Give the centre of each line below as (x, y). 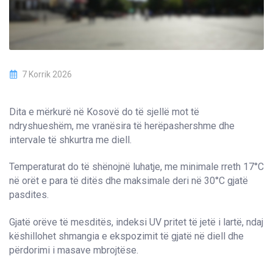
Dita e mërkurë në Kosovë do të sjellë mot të (104, 112)
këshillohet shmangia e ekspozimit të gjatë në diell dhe (126, 236)
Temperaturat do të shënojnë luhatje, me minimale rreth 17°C (136, 167)
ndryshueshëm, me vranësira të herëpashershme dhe (122, 126)
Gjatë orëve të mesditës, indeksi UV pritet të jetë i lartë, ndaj (136, 222)
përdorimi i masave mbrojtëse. (74, 250)
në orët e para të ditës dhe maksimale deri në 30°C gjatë (129, 181)
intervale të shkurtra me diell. (70, 140)
